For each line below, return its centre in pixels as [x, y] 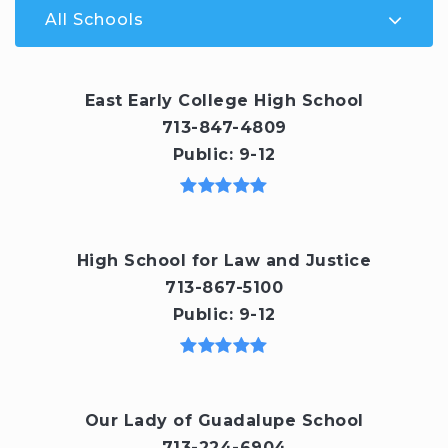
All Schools [94, 20]
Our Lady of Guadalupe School [224, 420]
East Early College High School [224, 100]
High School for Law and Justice [224, 260]
